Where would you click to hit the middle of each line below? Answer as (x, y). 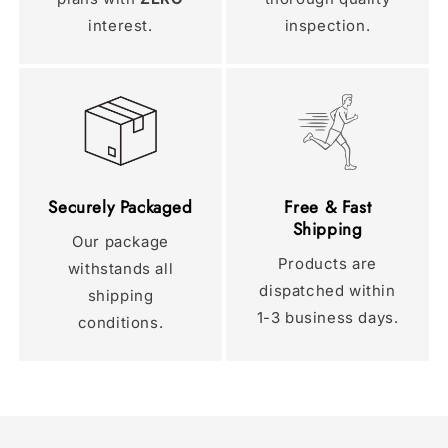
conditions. (120, 323)
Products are (327, 264)
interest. (120, 25)
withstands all (120, 269)
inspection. (327, 25)
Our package (120, 242)
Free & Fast (327, 207)
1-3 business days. (327, 318)
